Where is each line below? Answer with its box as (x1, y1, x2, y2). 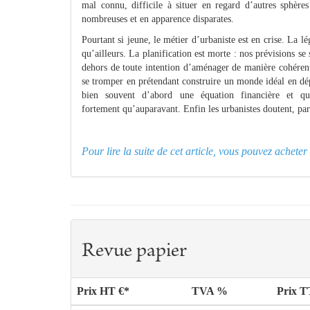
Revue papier (82, 241, 187, 263)
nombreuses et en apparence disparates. (82, 14, 237, 25)
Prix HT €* (77, 285, 129, 298)
